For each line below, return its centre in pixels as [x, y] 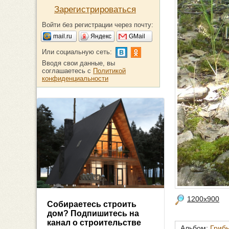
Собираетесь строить [92, 204]
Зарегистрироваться [95, 9]
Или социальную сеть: [77, 52]
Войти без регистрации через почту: [98, 25]
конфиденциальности [75, 78]
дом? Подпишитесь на [93, 214]
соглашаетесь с [67, 71]
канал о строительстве [94, 223]
